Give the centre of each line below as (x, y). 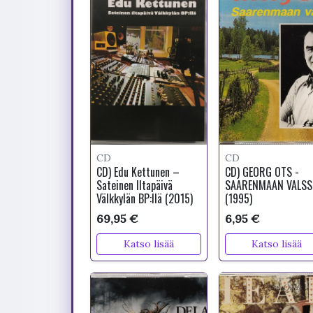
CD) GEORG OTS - (262, 172)
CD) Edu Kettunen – (138, 172)
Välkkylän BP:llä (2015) (145, 198)
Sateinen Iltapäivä (134, 185)
